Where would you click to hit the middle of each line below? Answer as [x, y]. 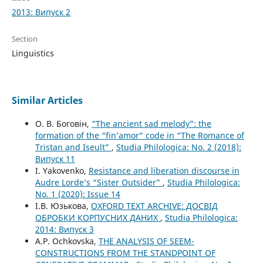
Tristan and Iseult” [73, 147]
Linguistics [33, 53]
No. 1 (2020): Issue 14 [77, 194]
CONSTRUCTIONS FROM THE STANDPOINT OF [125, 253]
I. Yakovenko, [62, 171]
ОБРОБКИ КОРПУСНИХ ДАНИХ [97, 218]
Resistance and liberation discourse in [164, 171]
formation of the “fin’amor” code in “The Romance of [139, 136]
